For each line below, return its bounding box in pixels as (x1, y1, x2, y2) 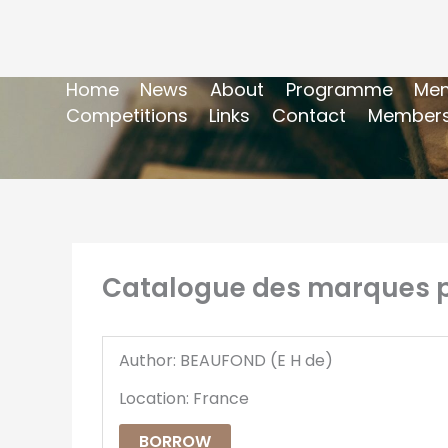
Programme (285, 76, 393, 102)
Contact (271, 102, 346, 128)
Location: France (119, 386, 249, 410)
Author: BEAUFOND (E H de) (119, 348, 333, 372)
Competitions (65, 102, 188, 128)
